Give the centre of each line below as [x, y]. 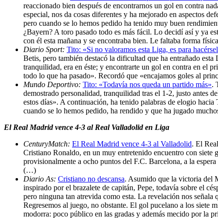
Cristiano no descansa [91, 179]
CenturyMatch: [48, 144]
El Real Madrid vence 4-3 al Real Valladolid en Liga [87, 127]
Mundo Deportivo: [53, 84]
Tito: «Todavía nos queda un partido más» [147, 84]
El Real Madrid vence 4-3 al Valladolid [132, 144]
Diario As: [41, 179]
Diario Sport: [45, 49]
